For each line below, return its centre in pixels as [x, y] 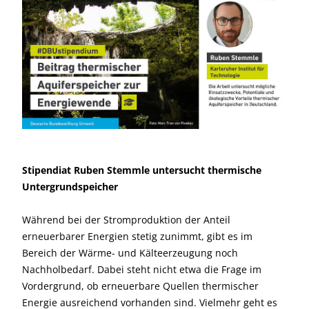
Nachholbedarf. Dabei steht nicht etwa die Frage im [142, 269]
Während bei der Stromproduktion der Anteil [126, 220]
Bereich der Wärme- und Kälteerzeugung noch [130, 253]
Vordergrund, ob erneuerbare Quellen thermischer [140, 286]
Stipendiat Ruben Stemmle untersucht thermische [142, 170]
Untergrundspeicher [70, 187]
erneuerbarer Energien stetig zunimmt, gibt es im [137, 236]
